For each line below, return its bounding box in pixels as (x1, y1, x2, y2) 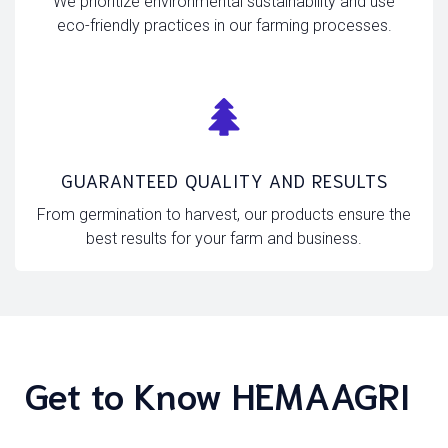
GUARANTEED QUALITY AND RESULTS (60, 168, 388, 192)
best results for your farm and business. (86, 229, 362, 248)
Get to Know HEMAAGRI (25, 369, 411, 417)
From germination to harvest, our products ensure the (37, 205, 411, 224)
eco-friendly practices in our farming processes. (56, 16, 392, 35)
